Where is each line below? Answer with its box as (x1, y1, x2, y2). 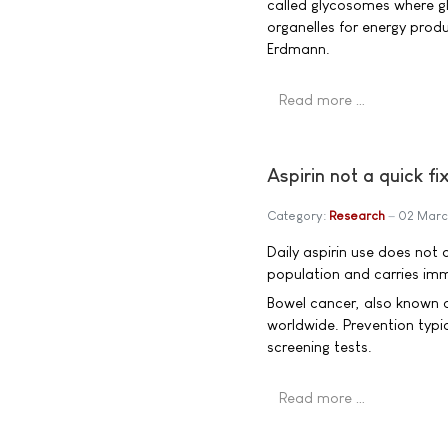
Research (329, 207, 385, 223)
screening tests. (267, 338, 372, 356)
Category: (267, 207, 329, 223)
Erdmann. (267, 40, 330, 57)
